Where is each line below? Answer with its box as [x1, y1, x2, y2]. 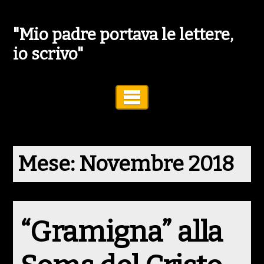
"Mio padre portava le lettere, [13, 25, 234, 44]
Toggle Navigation [167, 93, 228, 102]
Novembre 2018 [79, 151, 235, 177]
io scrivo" [13, 44, 84, 64]
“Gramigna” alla [20, 214, 223, 249]
